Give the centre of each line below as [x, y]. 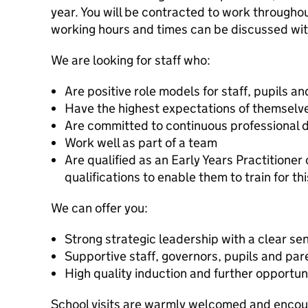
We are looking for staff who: [131, 60]
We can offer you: [99, 208]
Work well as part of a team [141, 143]
